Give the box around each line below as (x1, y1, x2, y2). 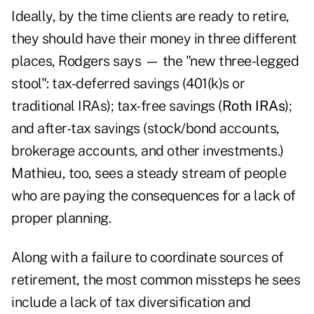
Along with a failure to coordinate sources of (11, 249, 284, 266)
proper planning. (11, 210, 111, 227)
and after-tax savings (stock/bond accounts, (11, 120, 280, 137)
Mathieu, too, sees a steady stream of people (11, 165, 286, 182)
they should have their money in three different (11, 30, 297, 48)
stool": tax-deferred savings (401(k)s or (11, 75, 245, 93)
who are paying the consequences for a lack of (11, 187, 296, 205)
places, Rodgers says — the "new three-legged (11, 53, 299, 70)
